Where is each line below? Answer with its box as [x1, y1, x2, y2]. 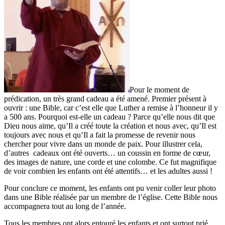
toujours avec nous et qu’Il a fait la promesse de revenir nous [4, 130, 195, 139]
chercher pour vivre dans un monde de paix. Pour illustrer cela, [4, 139, 202, 148]
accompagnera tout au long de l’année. [4, 201, 126, 210]
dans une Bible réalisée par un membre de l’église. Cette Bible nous [4, 192, 217, 201]
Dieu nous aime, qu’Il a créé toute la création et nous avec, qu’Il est [4, 121, 216, 130]
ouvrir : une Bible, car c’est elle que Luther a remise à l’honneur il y [4, 103, 218, 112]
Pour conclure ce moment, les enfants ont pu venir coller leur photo [4, 183, 216, 192]
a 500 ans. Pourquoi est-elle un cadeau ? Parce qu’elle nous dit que [4, 112, 215, 121]
